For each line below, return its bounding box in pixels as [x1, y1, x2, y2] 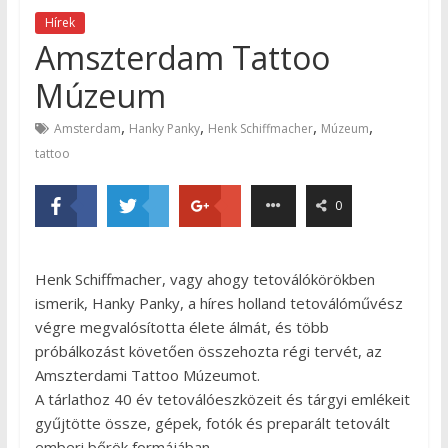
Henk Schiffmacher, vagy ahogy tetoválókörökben [34, 269, 375, 290]
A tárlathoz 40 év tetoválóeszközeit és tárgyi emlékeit [34, 389, 410, 410]
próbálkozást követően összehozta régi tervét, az [34, 341, 382, 362]
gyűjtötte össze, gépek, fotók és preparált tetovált [34, 413, 390, 434]
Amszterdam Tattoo [34, 36, 330, 80]
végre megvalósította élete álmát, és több [34, 317, 329, 338]
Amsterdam [53, 120, 121, 138]
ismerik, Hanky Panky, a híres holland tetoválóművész [34, 293, 403, 314]
